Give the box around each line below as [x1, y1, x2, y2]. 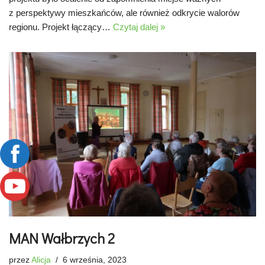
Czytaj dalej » [113, 21, 165, 32]
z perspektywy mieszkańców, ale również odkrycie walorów [9, 7, 240, 18]
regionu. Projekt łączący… [9, 21, 113, 32]
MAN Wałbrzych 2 [9, 229, 115, 248]
